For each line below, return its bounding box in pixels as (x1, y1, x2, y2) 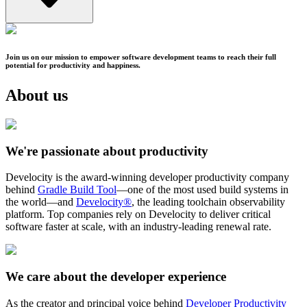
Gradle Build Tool (38, 184, 116, 196)
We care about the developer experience (5, 269, 226, 284)
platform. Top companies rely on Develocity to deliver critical (5, 208, 271, 221)
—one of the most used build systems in (116, 184, 288, 196)
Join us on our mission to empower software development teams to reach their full (5, 53, 276, 62)
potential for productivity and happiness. (5, 61, 140, 70)
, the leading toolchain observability (132, 196, 285, 208)
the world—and (5, 196, 73, 208)
